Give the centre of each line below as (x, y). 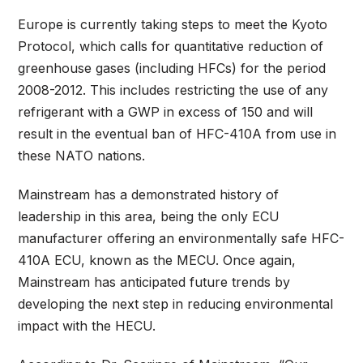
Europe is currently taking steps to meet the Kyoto (173, 25)
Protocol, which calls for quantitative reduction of (171, 47)
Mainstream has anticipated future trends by (154, 282)
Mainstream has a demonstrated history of (149, 195)
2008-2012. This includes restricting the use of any (173, 90)
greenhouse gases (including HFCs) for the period (172, 68)
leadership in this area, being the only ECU (149, 217)
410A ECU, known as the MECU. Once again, (157, 261)
